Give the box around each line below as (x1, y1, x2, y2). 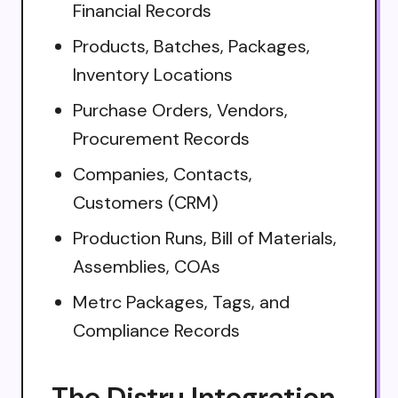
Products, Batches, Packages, (73, 34, 310, 58)
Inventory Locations (73, 62, 233, 86)
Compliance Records (73, 318, 240, 342)
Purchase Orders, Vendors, (73, 98, 288, 122)
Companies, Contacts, (73, 162, 252, 186)
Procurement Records (73, 126, 250, 150)
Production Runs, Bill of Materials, (73, 226, 337, 250)
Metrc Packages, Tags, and (73, 290, 290, 314)
